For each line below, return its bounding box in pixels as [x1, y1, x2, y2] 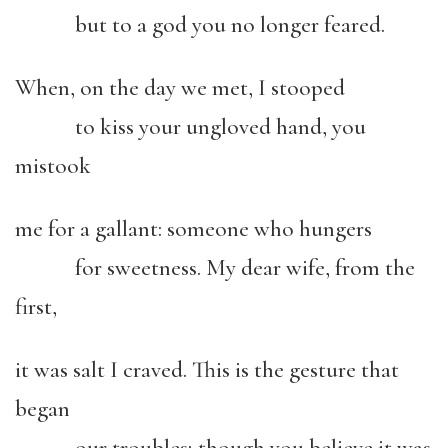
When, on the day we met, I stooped [15, 74, 345, 102]
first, [15, 293, 57, 321]
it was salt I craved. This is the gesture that [15, 356, 399, 384]
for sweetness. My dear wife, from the [15, 254, 415, 282]
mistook [15, 152, 91, 180]
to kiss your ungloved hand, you [15, 113, 366, 141]
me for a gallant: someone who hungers [15, 215, 372, 243]
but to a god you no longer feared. [15, 11, 385, 39]
